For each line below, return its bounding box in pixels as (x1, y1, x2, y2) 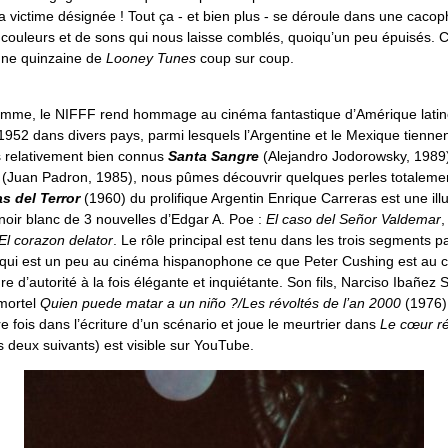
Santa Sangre (168, 148, 259, 164)
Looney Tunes (106, 49, 196, 66)
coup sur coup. (196, 49, 294, 66)
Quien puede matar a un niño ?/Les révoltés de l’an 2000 (40, 295, 401, 311)
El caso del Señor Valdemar (266, 211, 441, 227)
